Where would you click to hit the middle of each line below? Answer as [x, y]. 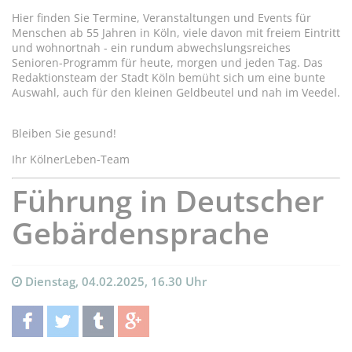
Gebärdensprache [141, 233]
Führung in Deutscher [168, 200]
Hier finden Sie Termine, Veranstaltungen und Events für [161, 17]
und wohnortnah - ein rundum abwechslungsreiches [151, 47]
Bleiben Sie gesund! [64, 133]
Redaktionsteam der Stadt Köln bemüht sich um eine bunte [169, 77]
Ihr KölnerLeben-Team [71, 159]
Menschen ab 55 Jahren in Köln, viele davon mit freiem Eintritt [176, 32]
